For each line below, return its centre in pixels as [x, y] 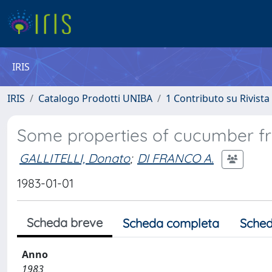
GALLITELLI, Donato [75, 158]
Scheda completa [171, 223]
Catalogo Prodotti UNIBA [95, 98]
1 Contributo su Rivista [218, 98]
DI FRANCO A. [175, 158]
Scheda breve [65, 223]
